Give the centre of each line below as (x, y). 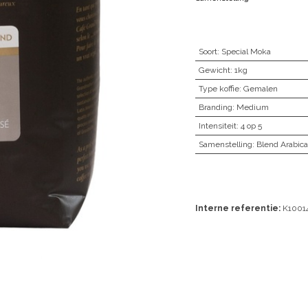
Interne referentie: (239, 208)
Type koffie (219, 89)
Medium (252, 107)
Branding (215, 107)
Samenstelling (225, 144)
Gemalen (260, 89)
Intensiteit (217, 126)
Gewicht (214, 70)
